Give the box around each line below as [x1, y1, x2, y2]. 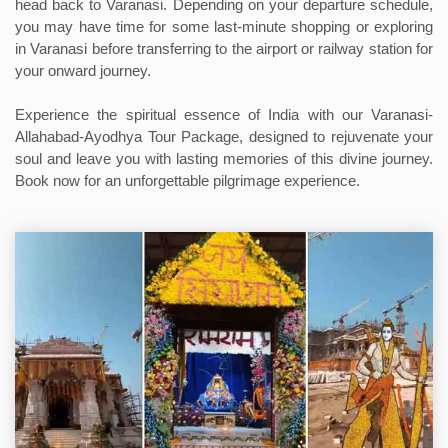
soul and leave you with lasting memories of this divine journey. [15, 150, 433, 167]
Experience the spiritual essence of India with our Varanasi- [15, 106, 433, 123]
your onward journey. [15, 62, 151, 79]
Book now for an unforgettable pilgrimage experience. [15, 172, 360, 189]
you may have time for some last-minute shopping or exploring [15, 18, 433, 35]
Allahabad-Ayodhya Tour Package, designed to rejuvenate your [15, 128, 433, 145]
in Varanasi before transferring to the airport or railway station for [15, 40, 433, 57]
